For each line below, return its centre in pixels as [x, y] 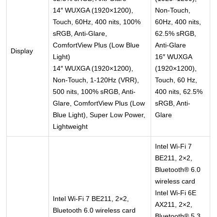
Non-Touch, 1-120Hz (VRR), [96, 80]
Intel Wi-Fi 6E [176, 193]
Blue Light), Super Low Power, [99, 115]
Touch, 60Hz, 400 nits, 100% [97, 22]
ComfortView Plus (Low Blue [96, 45]
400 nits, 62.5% [179, 92]
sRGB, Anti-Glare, [80, 34]
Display [22, 51]
